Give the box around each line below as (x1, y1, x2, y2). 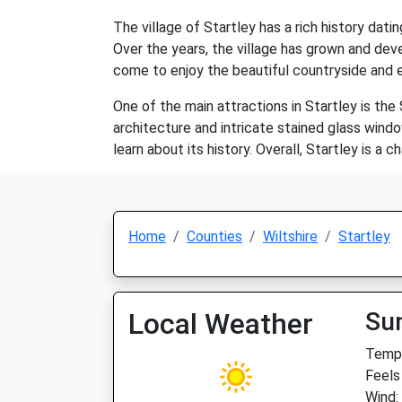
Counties (187, 228, 242, 245)
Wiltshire (263, 228, 318, 245)
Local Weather (128, 307, 313, 341)
